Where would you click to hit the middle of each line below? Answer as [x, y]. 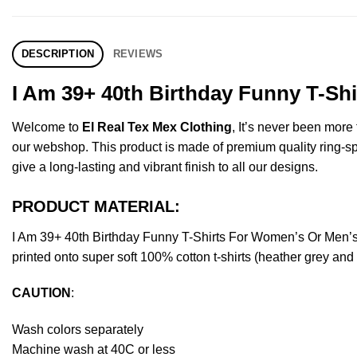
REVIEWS [138, 53]
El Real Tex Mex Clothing [157, 127]
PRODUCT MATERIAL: [96, 206]
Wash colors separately [78, 330]
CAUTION [41, 293]
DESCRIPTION [58, 53]
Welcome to [47, 127]
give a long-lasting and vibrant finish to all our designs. [165, 167]
